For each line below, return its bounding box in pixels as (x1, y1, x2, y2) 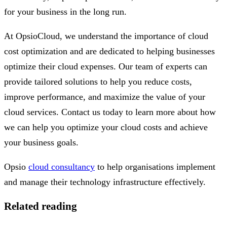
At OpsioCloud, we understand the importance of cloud (4, 30, 208, 41)
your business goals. (4, 137, 79, 147)
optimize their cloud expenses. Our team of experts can (4, 61, 207, 71)
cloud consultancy (28, 161, 95, 172)
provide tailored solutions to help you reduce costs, (4, 76, 192, 87)
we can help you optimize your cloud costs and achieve (4, 122, 208, 132)
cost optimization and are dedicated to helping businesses (4, 46, 215, 56)
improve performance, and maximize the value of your (4, 91, 205, 102)
